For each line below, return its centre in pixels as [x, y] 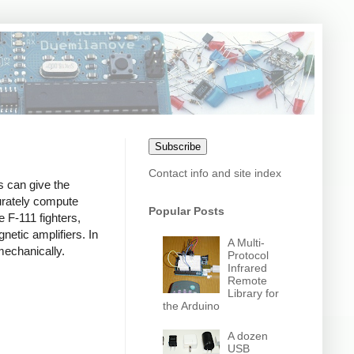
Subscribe [178, 147]
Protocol [249, 255]
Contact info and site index [215, 173]
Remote [248, 280]
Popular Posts [186, 211]
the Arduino [191, 305]
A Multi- [247, 242]
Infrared [248, 267]
